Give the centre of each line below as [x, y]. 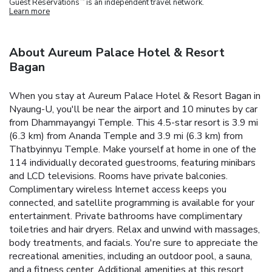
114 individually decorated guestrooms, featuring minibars [132, 162]
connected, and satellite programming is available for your [132, 202]
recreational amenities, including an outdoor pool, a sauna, [131, 256]
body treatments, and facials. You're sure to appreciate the [134, 243]
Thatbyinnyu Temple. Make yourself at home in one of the [133, 149]
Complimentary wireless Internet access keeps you [118, 189]
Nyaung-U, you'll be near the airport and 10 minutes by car [133, 109]
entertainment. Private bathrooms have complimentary [126, 216]
